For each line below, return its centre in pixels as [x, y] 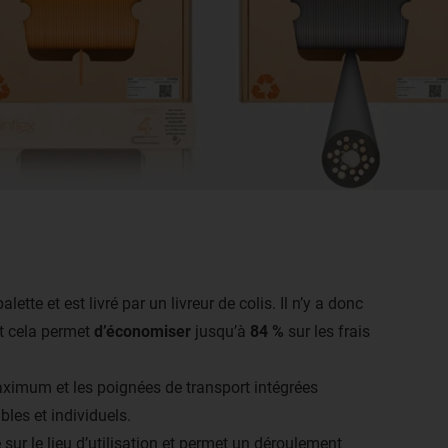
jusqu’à [220, 332]
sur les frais [327, 332]
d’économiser [142, 332]
